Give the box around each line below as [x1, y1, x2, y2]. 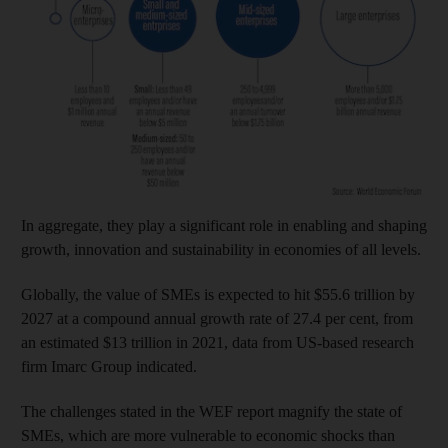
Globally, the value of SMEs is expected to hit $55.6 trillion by [21, 285, 415, 303]
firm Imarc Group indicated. [21, 357, 197, 375]
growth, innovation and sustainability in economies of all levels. [21, 240, 421, 258]
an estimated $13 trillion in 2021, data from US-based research [21, 333, 414, 351]
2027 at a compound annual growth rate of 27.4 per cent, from [21, 309, 413, 327]
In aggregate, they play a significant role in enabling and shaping [21, 216, 427, 234]
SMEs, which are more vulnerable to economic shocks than [21, 426, 395, 444]
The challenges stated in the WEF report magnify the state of [21, 402, 402, 420]
